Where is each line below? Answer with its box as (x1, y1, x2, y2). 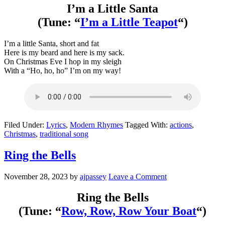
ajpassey (80, 172, 106, 181)
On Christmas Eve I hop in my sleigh (4, 57, 122, 66)
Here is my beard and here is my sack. (4, 48, 125, 57)
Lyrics (46, 120, 66, 129)
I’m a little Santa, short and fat (4, 39, 99, 48)
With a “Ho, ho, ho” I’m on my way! (4, 66, 121, 75)
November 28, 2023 (4, 172, 68, 181)
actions (170, 120, 192, 129)
